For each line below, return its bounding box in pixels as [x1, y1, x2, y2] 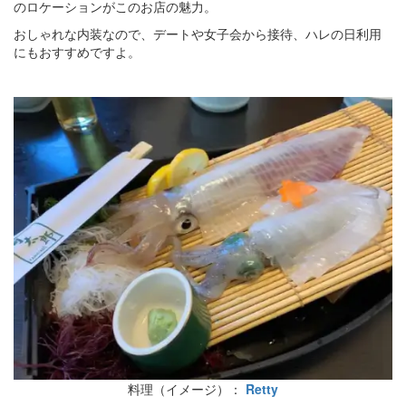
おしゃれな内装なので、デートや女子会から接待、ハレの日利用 [14, 24, 382, 43]
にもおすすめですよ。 [14, 43, 140, 62]
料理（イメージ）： [128, 380, 246, 399]
